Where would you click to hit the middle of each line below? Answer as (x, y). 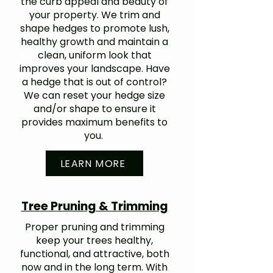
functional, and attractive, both (94, 254)
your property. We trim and (94, 15)
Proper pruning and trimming (94, 227)
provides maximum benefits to (94, 122)
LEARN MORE (93, 163)
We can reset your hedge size (94, 95)
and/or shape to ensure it (94, 109)
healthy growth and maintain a (94, 42)
